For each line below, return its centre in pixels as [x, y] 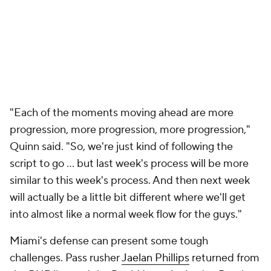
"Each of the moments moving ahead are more [122, 113]
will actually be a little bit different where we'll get [128, 198]
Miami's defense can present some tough [109, 241]
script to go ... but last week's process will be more [129, 164]
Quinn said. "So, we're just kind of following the [121, 147]
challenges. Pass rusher [66, 258]
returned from [224, 258]
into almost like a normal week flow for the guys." [126, 214]
